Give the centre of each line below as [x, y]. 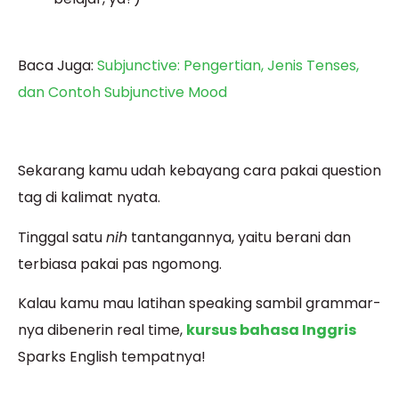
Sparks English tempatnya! [112, 357]
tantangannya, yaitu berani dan [239, 237]
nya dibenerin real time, [102, 330]
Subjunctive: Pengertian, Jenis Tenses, [228, 65]
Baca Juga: [57, 65]
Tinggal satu [62, 237]
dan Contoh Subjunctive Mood [122, 92]
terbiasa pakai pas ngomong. [120, 264]
